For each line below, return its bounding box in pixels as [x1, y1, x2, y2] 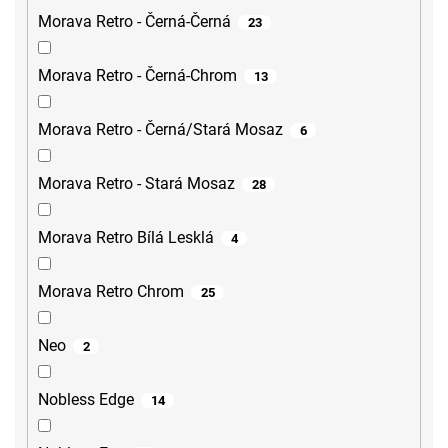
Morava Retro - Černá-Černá [38, 12, 231, 32]
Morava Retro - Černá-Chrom [38, 66, 237, 86]
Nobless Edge [38, 390, 134, 410]
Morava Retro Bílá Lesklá [38, 228, 214, 248]
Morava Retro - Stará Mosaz [38, 174, 235, 194]
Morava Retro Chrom [38, 282, 184, 302]
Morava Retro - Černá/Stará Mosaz [38, 120, 283, 140]
